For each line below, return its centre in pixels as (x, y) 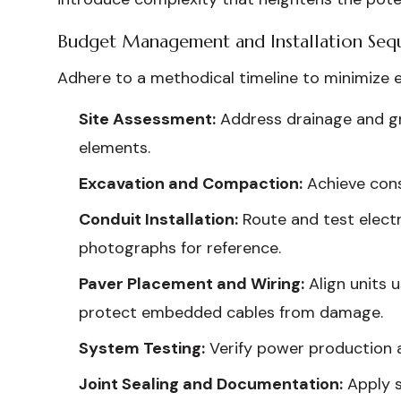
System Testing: (142, 348)
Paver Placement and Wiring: (192, 284)
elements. (115, 148)
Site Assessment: (147, 119)
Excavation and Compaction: (191, 183)
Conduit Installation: (158, 219)
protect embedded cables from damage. (231, 312)
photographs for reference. (180, 248)
